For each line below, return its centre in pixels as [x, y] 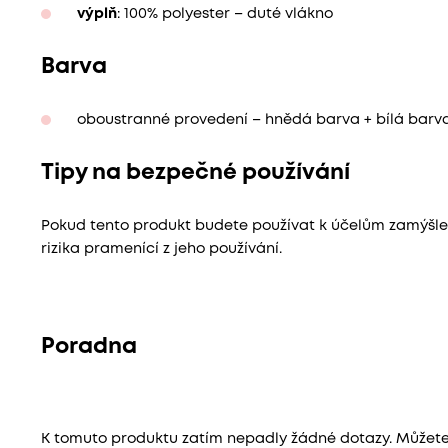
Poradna [88, 346]
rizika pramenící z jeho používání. [161, 249]
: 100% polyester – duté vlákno [224, 14]
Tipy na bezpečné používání [195, 172]
